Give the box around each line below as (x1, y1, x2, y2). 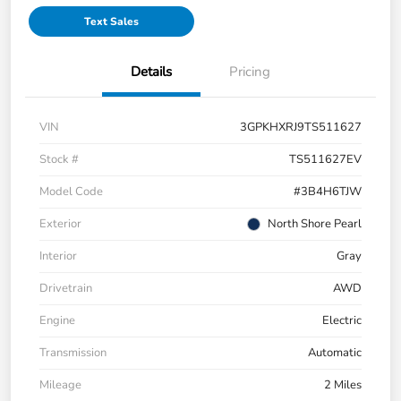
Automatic (308, 345, 362, 362)
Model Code (39, 183, 103, 200)
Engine (39, 312, 75, 329)
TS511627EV (289, 151, 362, 168)
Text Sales (83, 14, 139, 30)
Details (131, 63, 172, 81)
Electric (322, 312, 362, 329)
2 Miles (324, 377, 362, 394)
